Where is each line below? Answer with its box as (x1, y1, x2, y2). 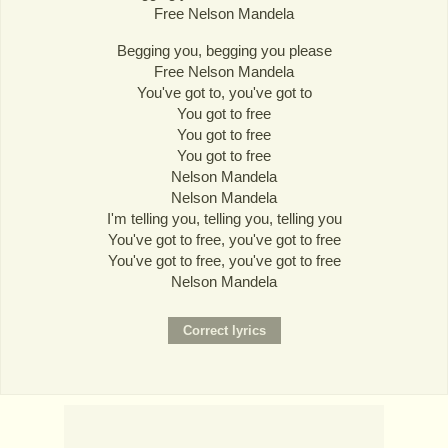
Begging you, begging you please (116, 41, 332, 59)
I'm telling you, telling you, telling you (106, 209, 342, 227)
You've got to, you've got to (136, 83, 312, 101)
